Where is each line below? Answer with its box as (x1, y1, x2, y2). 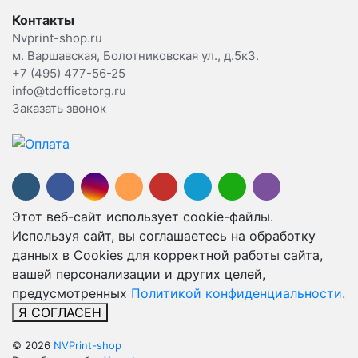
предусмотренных (12, 285, 131, 302)
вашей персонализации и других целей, (12, 266, 265, 283)
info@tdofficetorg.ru (12, 82, 126, 98)
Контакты (12, 11, 74, 28)
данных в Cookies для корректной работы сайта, (12, 247, 323, 264)
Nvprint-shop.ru (12, 30, 102, 46)
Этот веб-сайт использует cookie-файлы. (12, 209, 273, 225)
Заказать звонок (12, 100, 106, 116)
